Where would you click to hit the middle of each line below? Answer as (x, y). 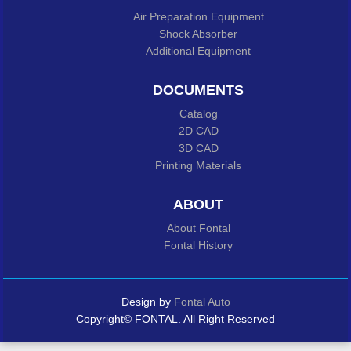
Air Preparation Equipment (198, 16)
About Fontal (198, 228)
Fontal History (198, 245)
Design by (147, 302)
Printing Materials (198, 165)
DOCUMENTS (198, 90)
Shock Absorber (198, 34)
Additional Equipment (198, 51)
